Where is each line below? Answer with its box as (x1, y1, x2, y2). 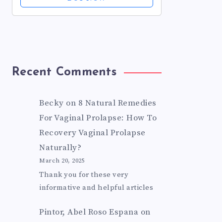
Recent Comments (12, 66, 116, 78)
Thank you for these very (39, 170, 129, 180)
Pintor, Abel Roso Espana (39, 207, 139, 218)
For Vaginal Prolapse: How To (39, 112, 157, 123)
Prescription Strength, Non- (20, 1, 127, 11)
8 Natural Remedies (78, 98, 157, 109)
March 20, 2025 (39, 157, 85, 165)
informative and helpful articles (39, 183, 154, 193)
